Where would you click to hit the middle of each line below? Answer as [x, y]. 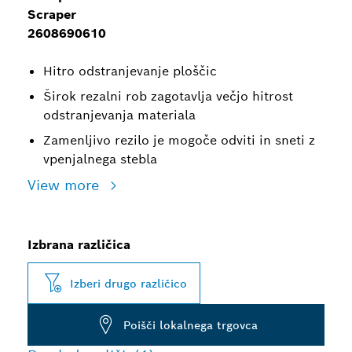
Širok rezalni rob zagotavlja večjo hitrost [168, 96]
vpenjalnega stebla [100, 159]
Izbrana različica [79, 245]
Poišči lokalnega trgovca [191, 325]
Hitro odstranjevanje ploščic [130, 71]
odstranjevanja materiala [119, 115]
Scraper [52, 15]
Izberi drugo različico [128, 283]
